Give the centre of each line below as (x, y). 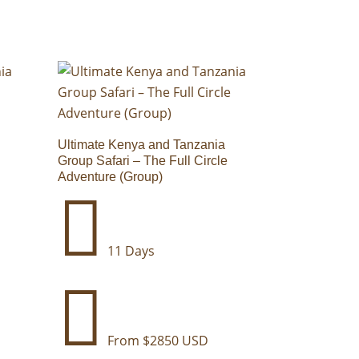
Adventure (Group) (111, 176)
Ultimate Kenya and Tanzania (142, 144)
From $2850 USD (157, 340)
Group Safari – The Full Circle (143, 160)
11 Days (130, 250)
